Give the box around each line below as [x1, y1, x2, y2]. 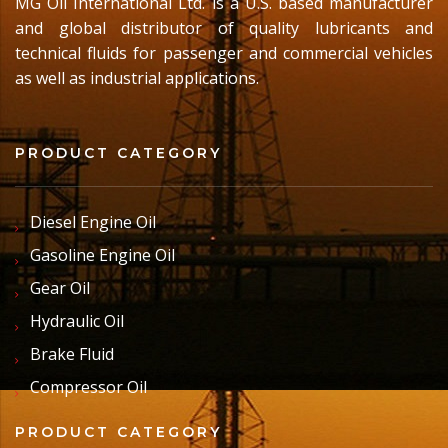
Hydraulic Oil [30, 310, 124, 333]
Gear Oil [30, 277, 90, 300]
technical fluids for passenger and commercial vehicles [15, 42, 433, 65]
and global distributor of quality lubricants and [15, 17, 433, 40]
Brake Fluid [30, 343, 114, 366]
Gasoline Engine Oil [30, 244, 175, 267]
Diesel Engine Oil [30, 211, 156, 234]
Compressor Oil [30, 376, 147, 399]
